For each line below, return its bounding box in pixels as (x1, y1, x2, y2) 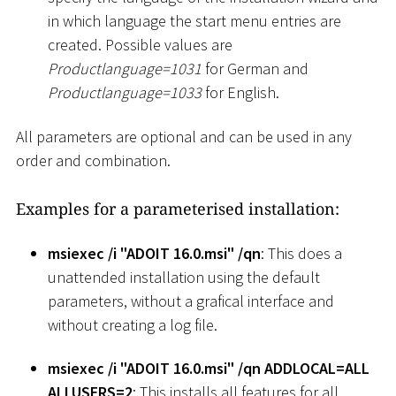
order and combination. (16, 149, 171, 171)
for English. (202, 82, 279, 103)
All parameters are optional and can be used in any (16, 126, 352, 147)
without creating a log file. (48, 314, 217, 335)
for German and (202, 58, 308, 80)
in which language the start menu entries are (48, 11, 341, 32)
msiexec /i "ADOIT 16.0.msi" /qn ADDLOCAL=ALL (48, 358, 369, 379)
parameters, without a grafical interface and (48, 290, 334, 311)
